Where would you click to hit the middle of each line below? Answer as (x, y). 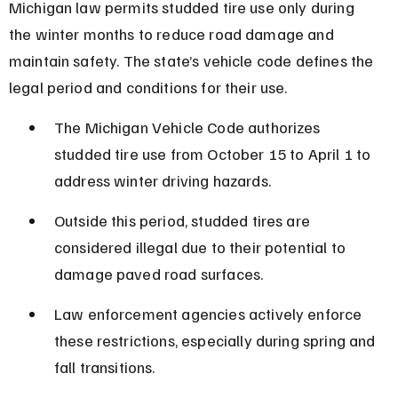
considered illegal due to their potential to (202, 247)
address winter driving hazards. (162, 180)
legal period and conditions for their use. (148, 87)
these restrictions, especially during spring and (216, 340)
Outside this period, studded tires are (184, 220)
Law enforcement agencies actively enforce (210, 313)
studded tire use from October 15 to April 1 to (214, 153)
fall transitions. (104, 366)
